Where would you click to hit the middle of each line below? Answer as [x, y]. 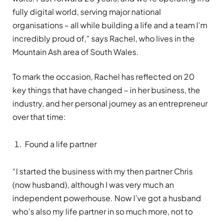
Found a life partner [61, 144]
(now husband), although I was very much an [93, 184]
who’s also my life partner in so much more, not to [103, 211]
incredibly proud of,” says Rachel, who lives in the [104, 39]
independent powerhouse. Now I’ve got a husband [107, 198]
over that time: [39, 116]
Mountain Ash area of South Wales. [76, 52]
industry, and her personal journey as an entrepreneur [110, 103]
